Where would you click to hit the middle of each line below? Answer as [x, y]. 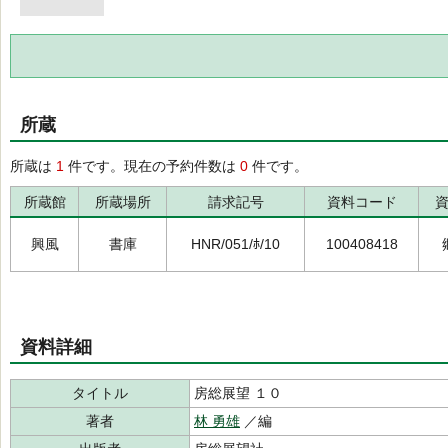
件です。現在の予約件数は [152, 166]
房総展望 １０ [238, 393]
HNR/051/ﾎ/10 [235, 244]
